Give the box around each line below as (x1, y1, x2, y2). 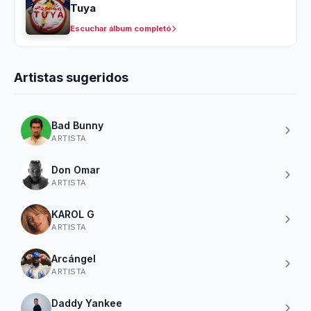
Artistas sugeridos (14, 70, 128, 85)
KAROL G (51, 208, 94, 220)
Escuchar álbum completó (70, 24, 171, 33)
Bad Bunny (51, 119, 103, 131)
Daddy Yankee (51, 296, 122, 309)
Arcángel (51, 252, 96, 264)
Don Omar (51, 163, 100, 176)
